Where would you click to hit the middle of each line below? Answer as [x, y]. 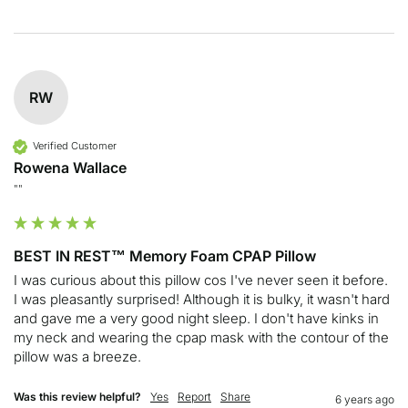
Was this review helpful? [77, 396]
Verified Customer [75, 146]
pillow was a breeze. [77, 356]
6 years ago [365, 399]
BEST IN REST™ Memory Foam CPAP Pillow [165, 255]
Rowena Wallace [70, 167]
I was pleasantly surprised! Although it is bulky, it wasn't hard [202, 299]
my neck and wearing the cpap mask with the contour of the [201, 337]
